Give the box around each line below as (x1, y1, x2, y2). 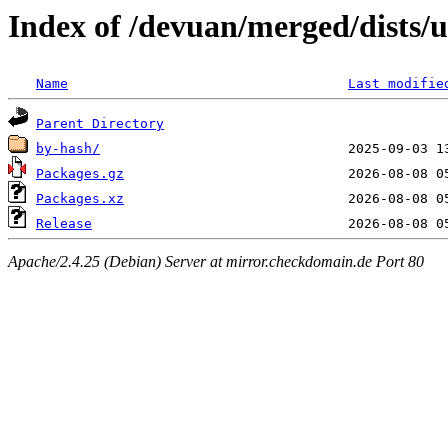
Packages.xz (36, 191, 124, 207)
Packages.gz (36, 166, 124, 182)
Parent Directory (36, 116, 164, 132)
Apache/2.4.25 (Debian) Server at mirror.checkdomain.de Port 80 (8, 252, 424, 270)
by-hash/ (36, 141, 100, 157)
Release (36, 216, 92, 232)
